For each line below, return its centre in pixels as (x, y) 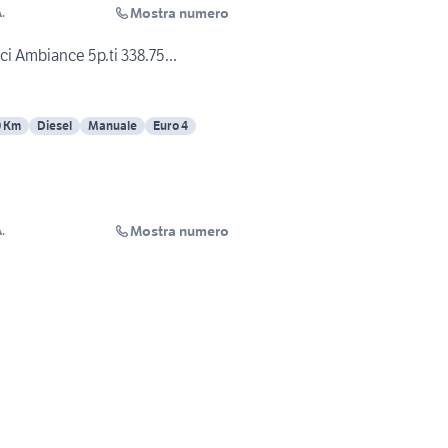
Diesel (54, 126)
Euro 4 (170, 126)
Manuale (112, 126)
